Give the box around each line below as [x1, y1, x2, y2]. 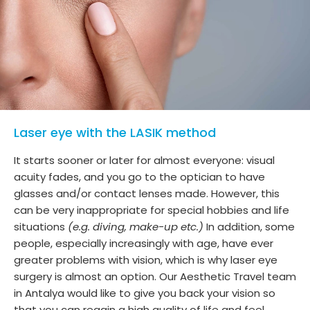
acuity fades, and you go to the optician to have [14, 169, 265, 184]
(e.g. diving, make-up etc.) [68, 219, 203, 234]
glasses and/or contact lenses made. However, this [14, 185, 280, 201]
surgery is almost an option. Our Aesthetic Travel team [14, 268, 296, 284]
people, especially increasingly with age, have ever [14, 235, 273, 250]
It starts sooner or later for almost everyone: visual [14, 152, 275, 167]
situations [14, 219, 68, 234]
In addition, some [203, 219, 295, 234]
